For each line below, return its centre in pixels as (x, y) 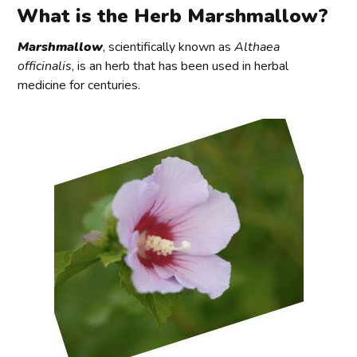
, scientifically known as (169, 47)
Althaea (257, 47)
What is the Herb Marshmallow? (173, 16)
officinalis (45, 67)
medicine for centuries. (79, 86)
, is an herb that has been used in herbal (180, 67)
